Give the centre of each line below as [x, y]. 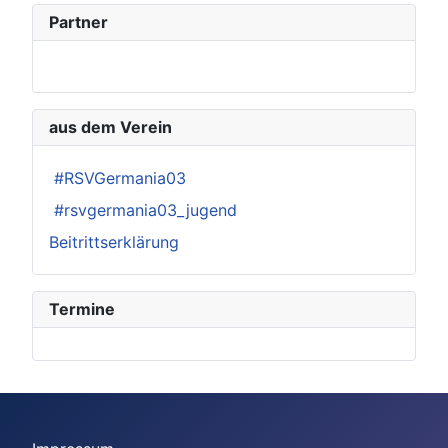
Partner [78, 22]
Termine [82, 309]
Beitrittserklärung [114, 242]
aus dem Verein [110, 127]
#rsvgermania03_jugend [143, 210]
